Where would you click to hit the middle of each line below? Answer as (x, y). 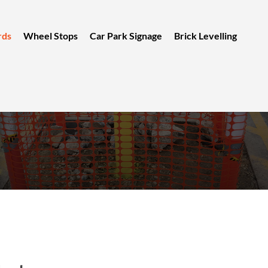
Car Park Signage (126, 36)
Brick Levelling (205, 36)
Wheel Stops (51, 36)
